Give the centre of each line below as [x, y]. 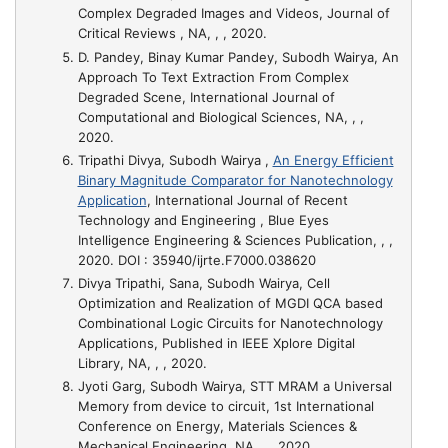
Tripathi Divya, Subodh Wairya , [175, 159]
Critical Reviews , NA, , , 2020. [172, 33]
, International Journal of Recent [247, 199]
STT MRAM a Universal [320, 386]
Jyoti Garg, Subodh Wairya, [163, 386]
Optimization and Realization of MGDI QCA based [230, 303]
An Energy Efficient [333, 159]
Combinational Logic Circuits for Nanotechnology [230, 323]
